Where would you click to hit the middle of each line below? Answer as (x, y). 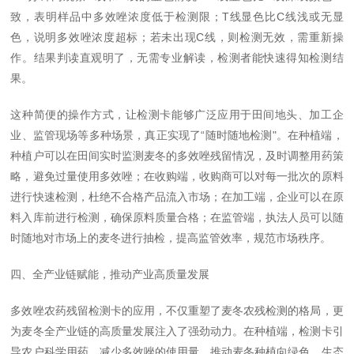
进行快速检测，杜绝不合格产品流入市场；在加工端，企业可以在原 (177, 197)
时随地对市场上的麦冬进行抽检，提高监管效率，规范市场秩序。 (171, 238)
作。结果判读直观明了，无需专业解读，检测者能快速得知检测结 (177, 58)
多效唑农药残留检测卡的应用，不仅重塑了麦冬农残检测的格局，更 (177, 311)
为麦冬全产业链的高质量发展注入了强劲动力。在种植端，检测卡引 (177, 331)
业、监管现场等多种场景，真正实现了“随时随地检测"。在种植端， (177, 135)
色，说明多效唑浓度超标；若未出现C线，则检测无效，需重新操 (177, 37)
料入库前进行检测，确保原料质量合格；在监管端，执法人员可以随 (177, 217)
